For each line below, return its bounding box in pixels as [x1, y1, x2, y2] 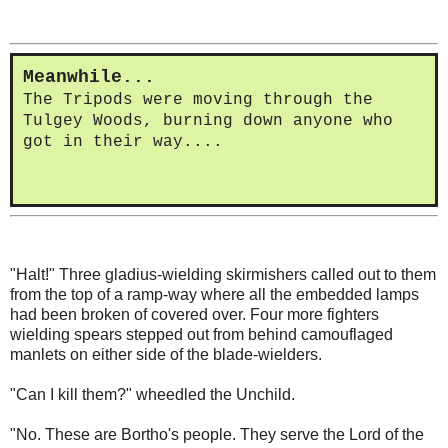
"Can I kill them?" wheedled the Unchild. [10, 386, 295, 404]
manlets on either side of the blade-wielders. [10, 346, 322, 364]
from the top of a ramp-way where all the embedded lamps [10, 286, 419, 304]
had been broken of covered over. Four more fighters [10, 306, 379, 324]
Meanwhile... [23, 67, 155, 88]
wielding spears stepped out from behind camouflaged [10, 326, 393, 344]
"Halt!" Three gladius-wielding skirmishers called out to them [10, 266, 436, 284]
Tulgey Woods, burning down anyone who [23, 112, 393, 131]
